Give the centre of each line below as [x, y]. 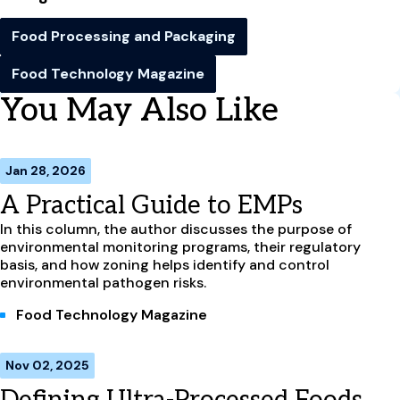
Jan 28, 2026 [46, 171]
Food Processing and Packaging [124, 37]
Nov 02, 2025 [47, 366]
